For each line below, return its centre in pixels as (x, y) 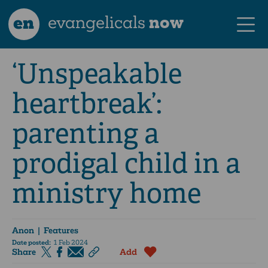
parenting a (86, 134)
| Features (56, 230)
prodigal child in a (126, 164)
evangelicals (97, 22)
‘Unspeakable (97, 74)
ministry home (106, 194)
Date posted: (31, 243)
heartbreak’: (87, 104)
